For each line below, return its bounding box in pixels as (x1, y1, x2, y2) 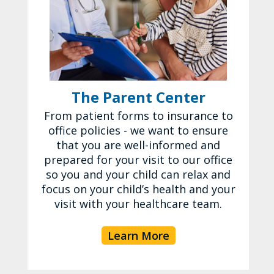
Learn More (107, 228, 169, 243)
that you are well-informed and (56, 138, 221, 153)
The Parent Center (71, 87, 206, 108)
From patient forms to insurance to (43, 108, 233, 124)
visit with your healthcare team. (54, 196, 223, 212)
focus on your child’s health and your (41, 182, 235, 197)
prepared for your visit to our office (44, 152, 233, 168)
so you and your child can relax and (46, 167, 231, 182)
